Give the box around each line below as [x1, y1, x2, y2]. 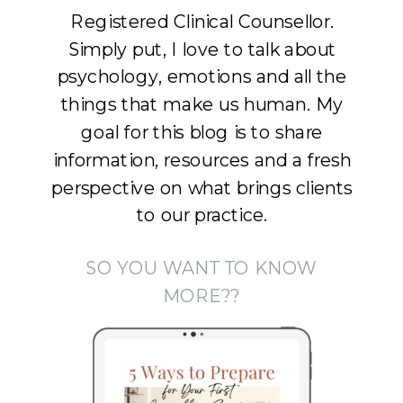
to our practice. [136, 203, 268, 227]
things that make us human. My [60, 93, 344, 116]
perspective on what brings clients [51, 175, 354, 200]
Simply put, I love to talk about [67, 37, 336, 61]
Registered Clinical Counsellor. [70, 10, 335, 33]
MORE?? [162, 284, 241, 308]
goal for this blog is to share [81, 121, 324, 144]
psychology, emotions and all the [57, 65, 347, 88]
